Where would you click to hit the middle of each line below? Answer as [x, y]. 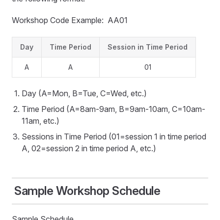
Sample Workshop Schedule [87, 191]
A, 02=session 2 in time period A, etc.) [89, 148]
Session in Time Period [148, 47]
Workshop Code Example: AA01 [70, 20]
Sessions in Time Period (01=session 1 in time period [114, 137]
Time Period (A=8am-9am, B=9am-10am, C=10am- [113, 109]
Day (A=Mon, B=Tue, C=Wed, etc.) [84, 93]
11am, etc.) [41, 121]
